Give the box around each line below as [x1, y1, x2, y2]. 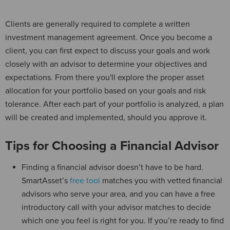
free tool [70, 175, 100, 186]
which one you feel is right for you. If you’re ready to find [22, 215, 224, 226]
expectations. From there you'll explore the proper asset [5, 72, 204, 83]
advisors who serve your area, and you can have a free [22, 188, 215, 199]
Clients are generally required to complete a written [5, 18, 190, 29]
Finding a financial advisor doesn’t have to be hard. [22, 162, 203, 172]
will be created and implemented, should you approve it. [5, 112, 209, 123]
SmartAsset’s [22, 175, 70, 186]
